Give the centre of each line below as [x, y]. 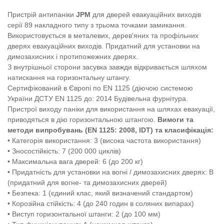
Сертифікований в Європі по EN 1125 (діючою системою [100, 88]
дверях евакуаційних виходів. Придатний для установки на [104, 46]
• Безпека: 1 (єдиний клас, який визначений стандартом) [100, 193]
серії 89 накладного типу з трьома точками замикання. [97, 25]
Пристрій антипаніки [42, 15]
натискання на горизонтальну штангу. [69, 78]
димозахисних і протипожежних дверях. [73, 57]
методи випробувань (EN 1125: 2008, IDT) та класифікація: [110, 130]
